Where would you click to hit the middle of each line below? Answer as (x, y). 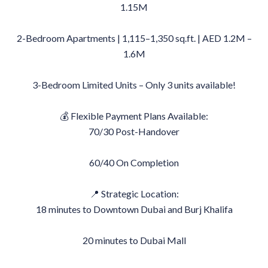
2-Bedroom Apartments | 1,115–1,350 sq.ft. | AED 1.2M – (134, 38)
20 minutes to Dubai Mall (134, 240)
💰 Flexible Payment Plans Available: (134, 116)
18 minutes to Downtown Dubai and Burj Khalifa (134, 209)
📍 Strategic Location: (134, 194)
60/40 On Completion (134, 162)
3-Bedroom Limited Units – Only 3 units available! (134, 85)
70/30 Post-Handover (134, 131)
